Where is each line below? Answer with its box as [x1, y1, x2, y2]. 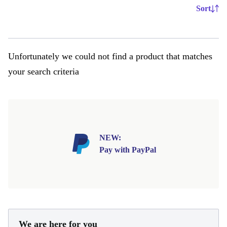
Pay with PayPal [99, 145, 156, 154]
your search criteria [8, 66, 79, 77]
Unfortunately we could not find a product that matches [8, 51, 212, 61]
